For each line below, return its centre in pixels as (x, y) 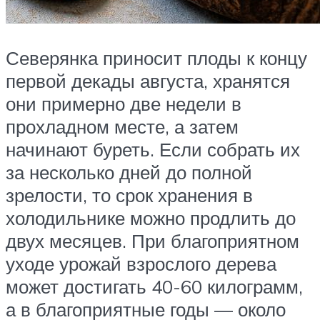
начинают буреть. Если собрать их (153, 149)
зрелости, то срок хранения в (129, 195)
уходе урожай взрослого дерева (141, 263)
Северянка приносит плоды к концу (156, 57)
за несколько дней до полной (129, 172)
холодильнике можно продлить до (151, 217)
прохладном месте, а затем (122, 126)
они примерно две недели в (124, 103)
